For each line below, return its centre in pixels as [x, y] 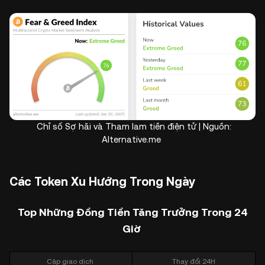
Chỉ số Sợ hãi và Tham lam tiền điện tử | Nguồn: [132, 126]
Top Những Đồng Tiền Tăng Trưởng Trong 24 [132, 212]
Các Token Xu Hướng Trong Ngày [104, 181]
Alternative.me [132, 139]
